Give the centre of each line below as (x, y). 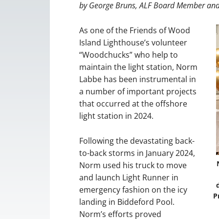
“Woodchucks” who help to (129, 55)
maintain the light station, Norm (138, 67)
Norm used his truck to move (133, 165)
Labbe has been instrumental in (138, 79)
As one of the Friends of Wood (135, 30)
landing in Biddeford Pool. (127, 202)
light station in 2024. (116, 116)
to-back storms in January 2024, (137, 153)
